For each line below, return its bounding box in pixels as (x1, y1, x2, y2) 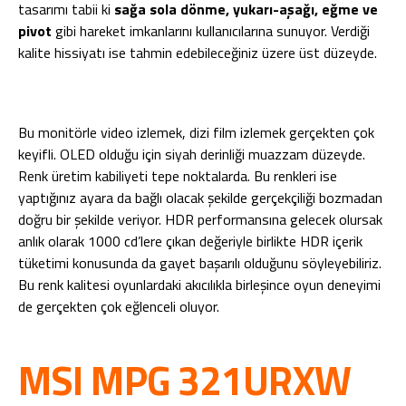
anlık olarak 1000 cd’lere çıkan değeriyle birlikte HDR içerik (18, 230, 362, 252)
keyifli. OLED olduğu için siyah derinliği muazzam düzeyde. (18, 143, 365, 165)
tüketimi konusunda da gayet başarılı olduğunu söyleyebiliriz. (18, 252, 382, 274)
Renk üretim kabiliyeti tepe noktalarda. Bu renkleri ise (18, 165, 337, 187)
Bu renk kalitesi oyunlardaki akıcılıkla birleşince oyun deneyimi (18, 274, 381, 295)
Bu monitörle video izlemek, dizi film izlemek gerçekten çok (18, 121, 374, 143)
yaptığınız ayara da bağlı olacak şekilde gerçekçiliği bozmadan (18, 187, 382, 208)
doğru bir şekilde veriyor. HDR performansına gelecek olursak (18, 208, 382, 230)
